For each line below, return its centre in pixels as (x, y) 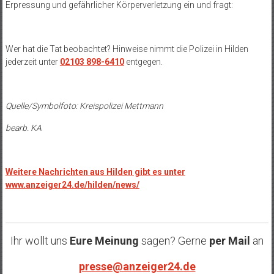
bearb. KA (23, 128)
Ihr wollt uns (40, 241)
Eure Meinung (104, 241)
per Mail (230, 241)
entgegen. (143, 62)
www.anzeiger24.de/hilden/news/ (72, 185)
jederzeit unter (32, 62)
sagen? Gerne (173, 241)
